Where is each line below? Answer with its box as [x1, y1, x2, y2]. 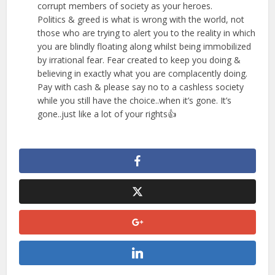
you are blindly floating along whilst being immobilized [37, 40, 252, 52]
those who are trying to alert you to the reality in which [37, 26, 256, 39]
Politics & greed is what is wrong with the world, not [37, 13, 245, 25]
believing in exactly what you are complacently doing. [37, 67, 248, 79]
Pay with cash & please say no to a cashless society [37, 80, 244, 93]
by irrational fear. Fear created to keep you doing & [37, 53, 241, 66]
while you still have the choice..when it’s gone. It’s [37, 94, 232, 106]
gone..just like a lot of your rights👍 [37, 107, 177, 120]
